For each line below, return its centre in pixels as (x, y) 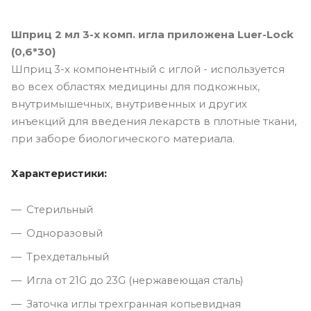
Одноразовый (65, 233)
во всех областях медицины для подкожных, (135, 86)
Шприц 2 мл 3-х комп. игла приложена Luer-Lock (152, 34)
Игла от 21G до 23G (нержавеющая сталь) (135, 280)
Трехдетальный (68, 257)
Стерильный (60, 209)
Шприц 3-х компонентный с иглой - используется (148, 69)
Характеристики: (59, 173)
